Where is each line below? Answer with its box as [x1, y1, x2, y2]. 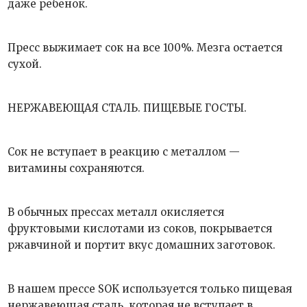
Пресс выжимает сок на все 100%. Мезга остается [8, 41, 283, 54]
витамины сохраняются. [8, 162, 145, 175]
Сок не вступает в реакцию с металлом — [8, 145, 241, 158]
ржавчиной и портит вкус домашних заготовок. [8, 238, 276, 251]
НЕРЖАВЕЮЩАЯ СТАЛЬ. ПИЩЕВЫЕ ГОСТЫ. [8, 101, 247, 114]
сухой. [8, 58, 42, 71]
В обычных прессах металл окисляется [8, 206, 225, 219]
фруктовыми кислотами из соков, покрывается [8, 222, 273, 235]
